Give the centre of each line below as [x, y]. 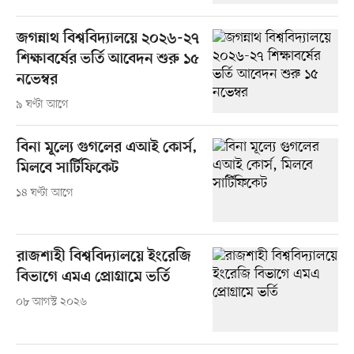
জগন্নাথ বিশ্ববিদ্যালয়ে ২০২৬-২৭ [107, 40]
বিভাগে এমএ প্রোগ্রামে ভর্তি [93, 278]
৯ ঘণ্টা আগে [42, 105]
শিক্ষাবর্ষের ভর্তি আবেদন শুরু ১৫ [107, 60]
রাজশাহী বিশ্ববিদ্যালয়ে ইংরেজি [104, 258]
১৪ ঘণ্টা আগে [44, 194]
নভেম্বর [37, 81]
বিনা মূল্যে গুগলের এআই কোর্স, [107, 149]
